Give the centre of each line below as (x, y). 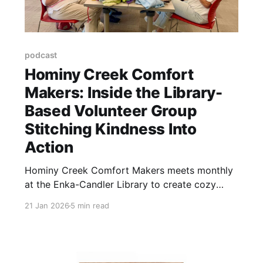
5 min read (90, 206)
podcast (41, 55)
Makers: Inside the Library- (123, 93)
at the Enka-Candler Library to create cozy (120, 185)
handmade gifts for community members (115, 199)
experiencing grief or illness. (87, 213)
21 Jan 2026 (47, 206)
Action (49, 147)
